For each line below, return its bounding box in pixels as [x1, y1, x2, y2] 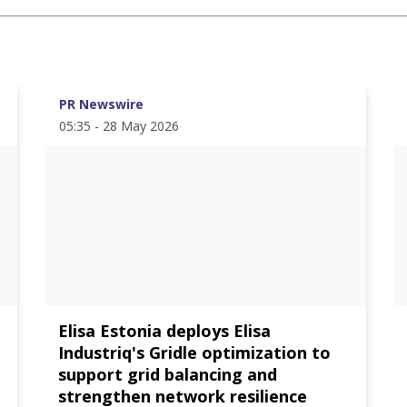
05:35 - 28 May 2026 [59, 117, 180, 134]
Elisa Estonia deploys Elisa [58, 320, 272, 342]
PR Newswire [59, 95, 144, 113]
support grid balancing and [58, 363, 278, 385]
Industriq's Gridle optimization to [58, 342, 332, 363]
